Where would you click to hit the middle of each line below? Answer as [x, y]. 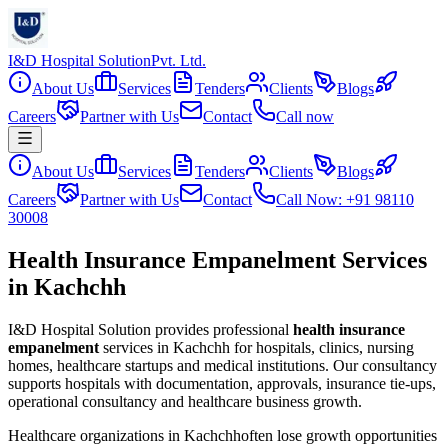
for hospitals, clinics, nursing [322, 347]
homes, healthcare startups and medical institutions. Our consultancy [222, 365]
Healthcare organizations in [96, 435]
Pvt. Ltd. [178, 60]
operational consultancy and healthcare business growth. [185, 401]
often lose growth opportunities [339, 435]
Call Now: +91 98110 [345, 199]
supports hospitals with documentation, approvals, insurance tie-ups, [222, 383]
